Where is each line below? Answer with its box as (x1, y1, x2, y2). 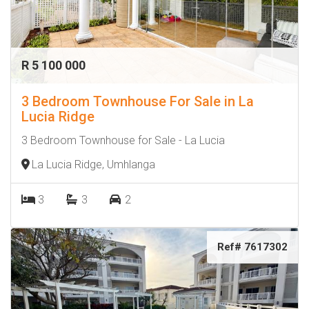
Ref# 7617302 (217, 241, 288, 253)
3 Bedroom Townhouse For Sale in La (21, 93, 254, 110)
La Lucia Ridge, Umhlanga (32, 158, 155, 171)
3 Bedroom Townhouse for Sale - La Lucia (21, 134, 225, 147)
